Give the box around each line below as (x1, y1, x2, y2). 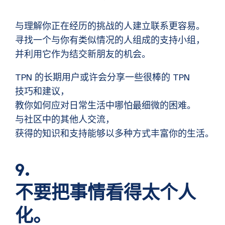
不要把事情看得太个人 (15, 182, 196, 204)
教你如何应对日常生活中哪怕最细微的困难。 (15, 100, 196, 111)
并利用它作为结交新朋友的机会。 (15, 49, 151, 60)
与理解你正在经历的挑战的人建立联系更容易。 (15, 21, 205, 32)
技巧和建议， (15, 86, 69, 97)
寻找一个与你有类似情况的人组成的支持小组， (15, 35, 205, 46)
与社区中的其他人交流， (15, 114, 115, 126)
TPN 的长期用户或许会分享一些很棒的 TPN (15, 72, 190, 83)
